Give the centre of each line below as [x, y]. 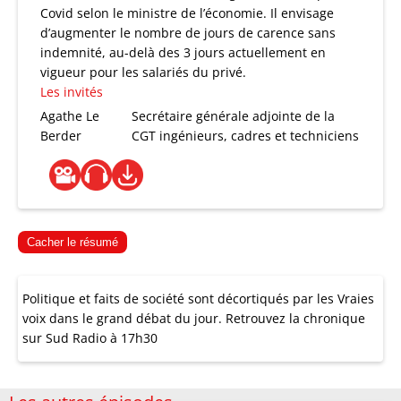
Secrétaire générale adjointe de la [234, 116]
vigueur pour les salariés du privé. [143, 72]
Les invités [72, 92]
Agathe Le [70, 116]
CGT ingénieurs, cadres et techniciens [246, 136]
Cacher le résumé [73, 242]
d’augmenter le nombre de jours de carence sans [188, 33]
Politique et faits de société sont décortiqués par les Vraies [198, 299]
